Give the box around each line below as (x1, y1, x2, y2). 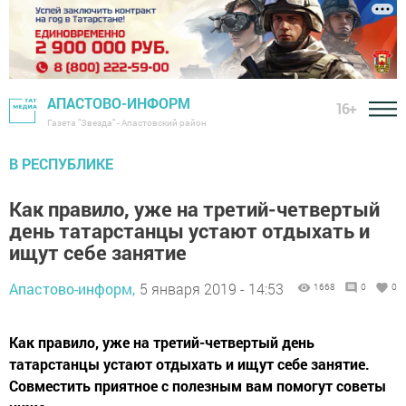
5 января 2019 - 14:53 (140, 279, 284, 299)
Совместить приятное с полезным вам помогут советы (9, 376, 386, 396)
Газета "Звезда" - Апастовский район (47, 117, 207, 130)
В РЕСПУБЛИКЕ (9, 154, 113, 174)
